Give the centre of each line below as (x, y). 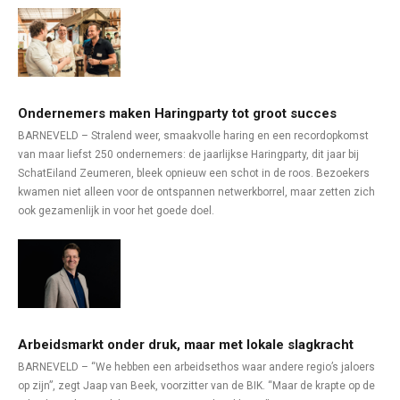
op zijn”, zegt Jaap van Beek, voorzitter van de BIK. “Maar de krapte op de (196, 386)
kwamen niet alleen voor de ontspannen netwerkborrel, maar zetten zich (196, 192)
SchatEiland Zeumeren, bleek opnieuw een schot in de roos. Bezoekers (194, 173)
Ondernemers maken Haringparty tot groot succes (177, 113)
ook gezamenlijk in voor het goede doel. (116, 211)
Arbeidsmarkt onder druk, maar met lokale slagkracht (186, 345)
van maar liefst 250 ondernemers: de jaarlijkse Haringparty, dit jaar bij (188, 154)
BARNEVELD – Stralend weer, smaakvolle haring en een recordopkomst (193, 136)
